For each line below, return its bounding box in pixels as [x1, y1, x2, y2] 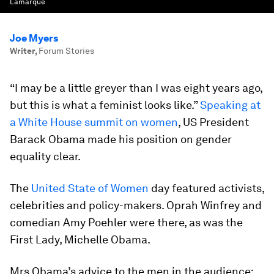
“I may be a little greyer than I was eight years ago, [10, 81, 262, 94]
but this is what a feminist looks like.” [10, 98, 200, 111]
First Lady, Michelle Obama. [10, 233, 150, 246]
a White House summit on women [10, 116, 178, 128]
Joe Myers [10, 32, 58, 44]
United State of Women [31, 182, 149, 194]
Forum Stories [39, 46, 94, 56]
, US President [178, 116, 249, 128]
